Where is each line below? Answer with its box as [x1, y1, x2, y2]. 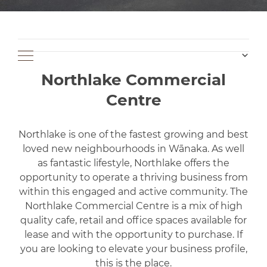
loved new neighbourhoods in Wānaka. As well [23, 143, 244, 154]
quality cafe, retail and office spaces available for [20, 215, 247, 226]
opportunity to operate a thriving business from [19, 172, 248, 183]
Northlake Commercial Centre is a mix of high [24, 200, 243, 212]
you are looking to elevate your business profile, [20, 243, 247, 254]
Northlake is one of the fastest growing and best [18, 129, 249, 140]
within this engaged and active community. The [19, 186, 248, 197]
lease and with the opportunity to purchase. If [24, 229, 243, 240]
